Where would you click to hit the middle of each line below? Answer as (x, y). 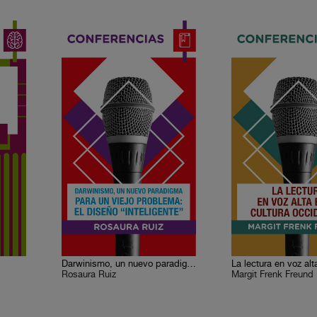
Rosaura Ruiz (89, 275)
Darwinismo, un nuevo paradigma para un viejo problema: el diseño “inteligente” (192, 264)
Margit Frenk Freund (273, 275)
